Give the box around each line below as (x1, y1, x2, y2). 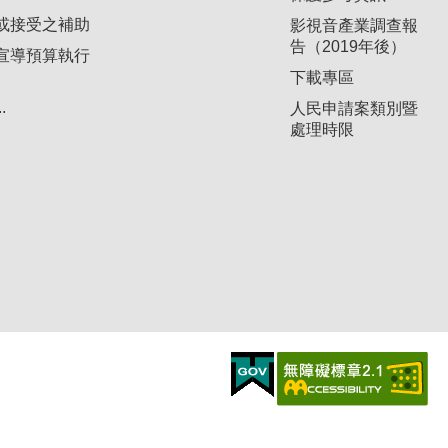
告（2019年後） (290, 37, 406, 55)
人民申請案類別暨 (290, 99, 418, 117)
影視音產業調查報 (290, 16, 418, 34)
